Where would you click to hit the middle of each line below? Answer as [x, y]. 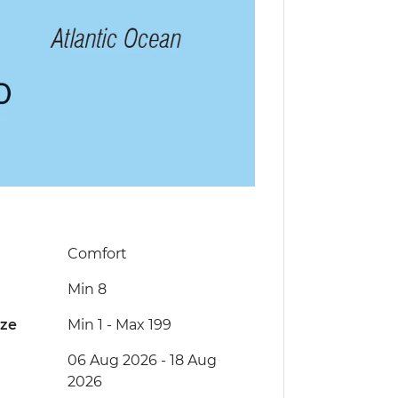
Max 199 [143, 325]
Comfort [97, 254]
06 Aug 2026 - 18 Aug [142, 361]
